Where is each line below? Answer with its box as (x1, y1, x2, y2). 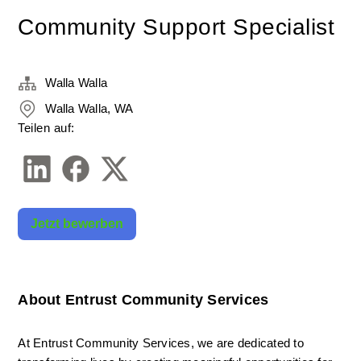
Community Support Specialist (18, 15, 335, 39)
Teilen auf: (18, 121, 75, 135)
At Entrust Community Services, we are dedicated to (18, 336, 304, 350)
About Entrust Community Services (18, 292, 269, 308)
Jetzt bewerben (31, 217, 124, 230)
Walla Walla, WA (45, 102, 134, 115)
